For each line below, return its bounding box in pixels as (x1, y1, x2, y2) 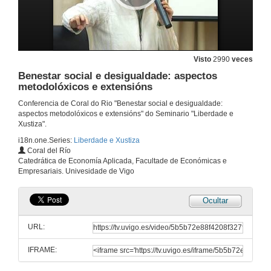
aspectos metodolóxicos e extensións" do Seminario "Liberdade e (18, 109, 233, 119)
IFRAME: (28, 246, 57, 255)
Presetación (109, 258, 149, 267)
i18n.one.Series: (18, 136, 74, 145)
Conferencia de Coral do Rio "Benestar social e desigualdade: (18, 99, 223, 108)
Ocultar (203, 196, 228, 206)
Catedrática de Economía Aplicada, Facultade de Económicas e (18, 157, 227, 166)
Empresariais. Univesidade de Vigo (18, 167, 134, 176)
